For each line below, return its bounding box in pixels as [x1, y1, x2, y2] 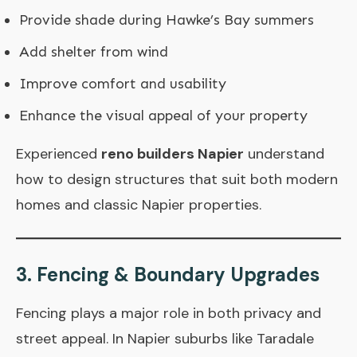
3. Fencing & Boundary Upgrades [16, 261, 320, 287]
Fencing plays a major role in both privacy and [16, 303, 321, 323]
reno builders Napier [101, 143, 244, 163]
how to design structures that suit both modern [16, 169, 338, 189]
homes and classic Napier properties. [16, 194, 261, 214]
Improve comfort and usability [19, 74, 226, 92]
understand [244, 143, 324, 163]
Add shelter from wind [19, 42, 168, 61]
